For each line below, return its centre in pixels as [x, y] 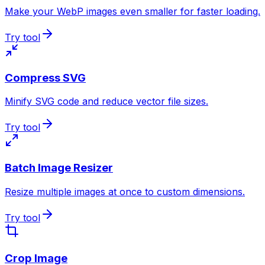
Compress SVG [45, 77]
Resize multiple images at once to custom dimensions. [125, 191]
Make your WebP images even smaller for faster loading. [132, 11]
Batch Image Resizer [59, 168]
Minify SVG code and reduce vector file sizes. [106, 101]
